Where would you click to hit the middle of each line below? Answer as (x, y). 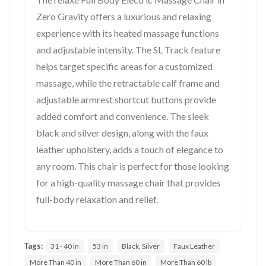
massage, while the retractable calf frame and (128, 83)
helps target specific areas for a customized (124, 66)
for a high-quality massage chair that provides (129, 182)
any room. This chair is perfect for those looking (133, 166)
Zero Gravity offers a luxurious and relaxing (124, 16)
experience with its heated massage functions (128, 33)
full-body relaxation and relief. (97, 199)
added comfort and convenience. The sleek (123, 116)
